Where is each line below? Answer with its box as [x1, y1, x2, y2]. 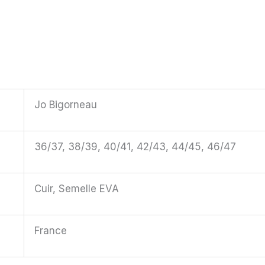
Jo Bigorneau [34, 99, 97, 111]
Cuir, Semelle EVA [34, 183, 119, 195]
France [34, 225, 67, 237]
